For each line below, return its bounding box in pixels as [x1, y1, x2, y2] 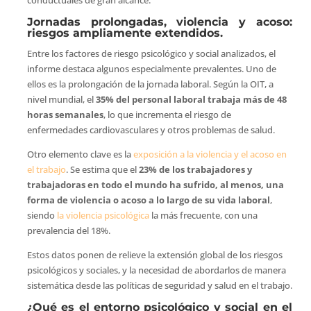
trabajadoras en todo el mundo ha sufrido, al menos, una [26, 178, 284, 191]
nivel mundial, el [26, 92, 96, 106]
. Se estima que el [65, 162, 139, 176]
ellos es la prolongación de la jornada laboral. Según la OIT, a [26, 77, 274, 90]
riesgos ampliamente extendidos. [26, 26, 223, 40]
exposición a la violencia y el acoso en [133, 147, 287, 160]
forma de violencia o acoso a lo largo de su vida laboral [26, 193, 270, 206]
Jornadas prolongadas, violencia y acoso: [26, 15, 293, 28]
